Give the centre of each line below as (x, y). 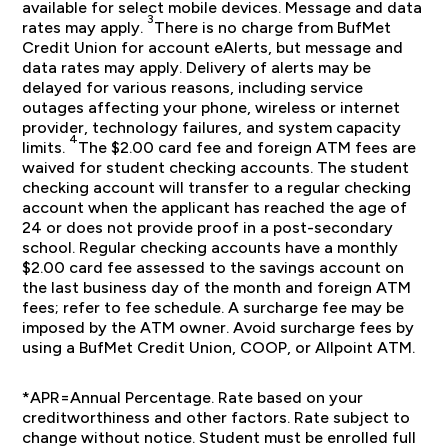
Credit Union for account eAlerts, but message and (213, 47)
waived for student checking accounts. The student (216, 167)
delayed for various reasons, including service (193, 87)
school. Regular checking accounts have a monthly (210, 247)
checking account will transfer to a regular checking (217, 187)
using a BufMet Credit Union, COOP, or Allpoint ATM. (219, 347)
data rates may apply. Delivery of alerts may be (197, 67)
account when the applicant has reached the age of (215, 207)
